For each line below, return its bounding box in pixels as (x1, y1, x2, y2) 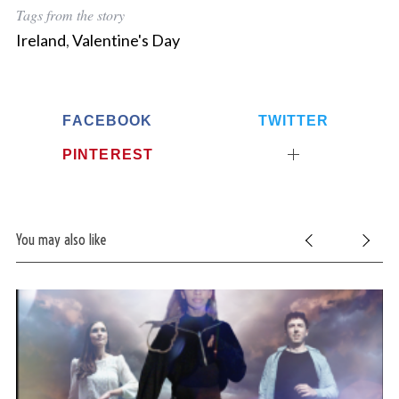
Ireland (15, 30, 66, 51)
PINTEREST (61, 145, 154, 162)
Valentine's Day (71, 30, 180, 51)
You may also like (15, 230, 106, 248)
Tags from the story (15, 5, 125, 25)
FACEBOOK (62, 112, 153, 129)
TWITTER (257, 112, 330, 129)
